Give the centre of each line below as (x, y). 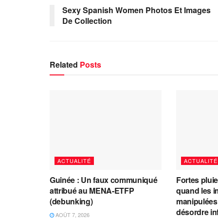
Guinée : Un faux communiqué (104, 180)
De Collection (87, 20)
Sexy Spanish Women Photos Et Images (136, 10)
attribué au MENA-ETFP (92, 191)
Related (64, 64)
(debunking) (71, 201)
